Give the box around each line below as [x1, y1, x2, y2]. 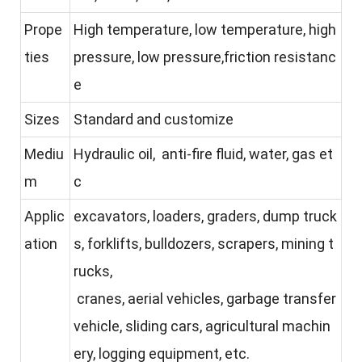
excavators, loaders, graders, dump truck [74, 207, 337, 225]
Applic [24, 207, 65, 225]
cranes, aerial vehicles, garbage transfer [74, 289, 336, 307]
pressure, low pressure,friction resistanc [74, 48, 336, 65]
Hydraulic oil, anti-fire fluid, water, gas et [74, 145, 333, 162]
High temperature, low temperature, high [74, 20, 336, 38]
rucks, [74, 262, 112, 280]
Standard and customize [74, 110, 234, 128]
